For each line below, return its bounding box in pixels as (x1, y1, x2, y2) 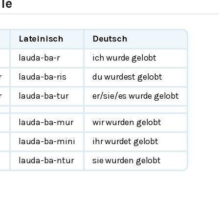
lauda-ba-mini (19, 136, 75, 147)
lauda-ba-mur (19, 117, 73, 128)
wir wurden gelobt (92, 117, 161, 128)
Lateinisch (19, 33, 64, 44)
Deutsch (92, 33, 128, 44)
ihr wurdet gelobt (92, 136, 158, 147)
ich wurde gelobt (92, 52, 156, 63)
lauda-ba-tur (19, 90, 68, 101)
